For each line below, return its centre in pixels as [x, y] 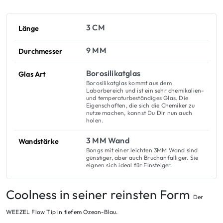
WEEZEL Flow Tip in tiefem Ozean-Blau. [62, 212]
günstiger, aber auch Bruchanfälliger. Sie [142, 158]
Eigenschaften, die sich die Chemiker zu [140, 106]
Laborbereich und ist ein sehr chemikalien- [145, 91]
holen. [95, 120]
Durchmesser [41, 52]
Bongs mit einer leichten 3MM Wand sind [142, 150]
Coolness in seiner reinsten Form [100, 195]
